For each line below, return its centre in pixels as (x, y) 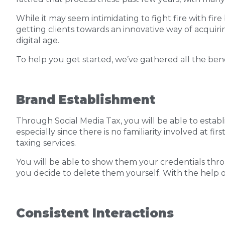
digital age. (38, 40)
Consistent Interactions (95, 213)
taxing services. (46, 143)
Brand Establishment (86, 100)
